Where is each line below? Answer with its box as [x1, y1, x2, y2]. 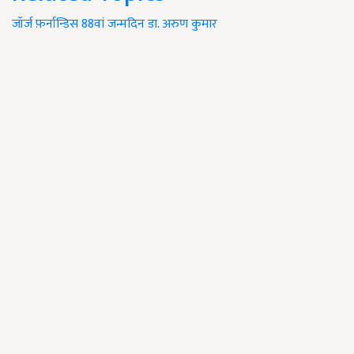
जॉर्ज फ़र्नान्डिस [12, 13, 78, 35]
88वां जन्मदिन [81, 13, 145, 35]
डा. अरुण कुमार [148, 13, 217, 35]
